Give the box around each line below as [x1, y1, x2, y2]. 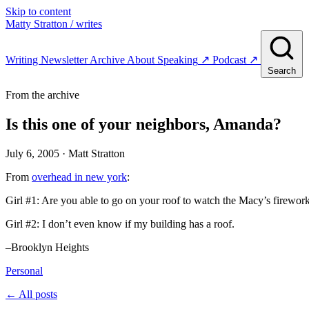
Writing [6, 54, 41, 66]
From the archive [6, 89, 79, 101]
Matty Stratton [6, 18, 68, 30]
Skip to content [6, 6, 71, 17]
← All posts [6, 288, 57, 300]
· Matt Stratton [62, 147, 125, 159]
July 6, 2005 [6, 147, 59, 159]
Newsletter [41, 54, 90, 66]
